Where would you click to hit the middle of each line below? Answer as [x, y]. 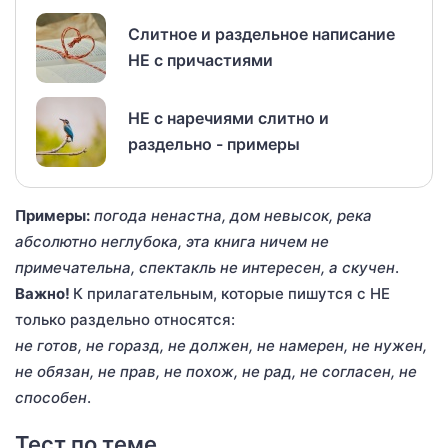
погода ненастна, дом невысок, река [233, 215]
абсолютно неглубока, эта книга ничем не [172, 241]
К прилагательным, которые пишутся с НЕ [231, 293]
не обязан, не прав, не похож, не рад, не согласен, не [216, 371]
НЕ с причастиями [200, 59]
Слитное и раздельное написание [261, 33]
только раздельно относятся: [125, 319]
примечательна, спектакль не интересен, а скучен [205, 267]
